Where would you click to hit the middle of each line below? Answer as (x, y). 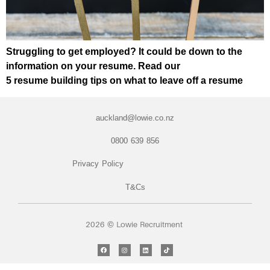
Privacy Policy (98, 164)
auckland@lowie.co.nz (135, 118)
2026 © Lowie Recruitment (135, 225)
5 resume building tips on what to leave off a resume (124, 81)
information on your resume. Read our (93, 66)
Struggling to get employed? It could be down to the (124, 52)
